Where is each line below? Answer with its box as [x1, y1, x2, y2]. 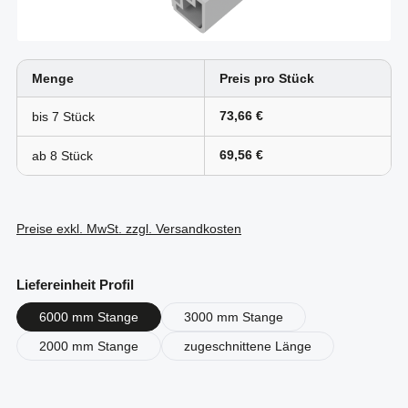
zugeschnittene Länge [184, 339, 311, 353]
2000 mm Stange [39, 339, 138, 353]
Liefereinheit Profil [16, 278, 134, 292]
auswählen [133, 277, 205, 291]
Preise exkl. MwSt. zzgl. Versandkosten [16, 221, 241, 236]
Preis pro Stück [219, 71, 314, 86]
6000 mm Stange [39, 310, 138, 324]
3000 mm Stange [184, 310, 283, 324]
